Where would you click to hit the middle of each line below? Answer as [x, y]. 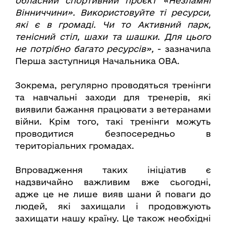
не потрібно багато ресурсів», [85, 49]
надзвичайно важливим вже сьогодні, [113, 182]
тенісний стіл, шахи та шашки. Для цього [113, 37]
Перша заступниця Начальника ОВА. [97, 61]
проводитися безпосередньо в [113, 134]
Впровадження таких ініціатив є [113, 170]
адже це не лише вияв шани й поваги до [113, 194]
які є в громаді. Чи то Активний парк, [113, 25]
